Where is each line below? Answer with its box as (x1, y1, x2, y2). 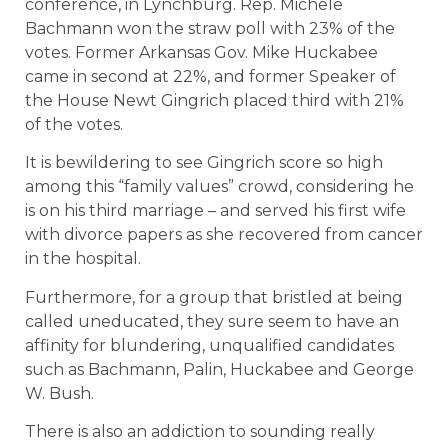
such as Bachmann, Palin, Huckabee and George (25, 359, 414, 379)
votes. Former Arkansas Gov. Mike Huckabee (25, 42, 378, 62)
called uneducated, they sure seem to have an (25, 311, 399, 331)
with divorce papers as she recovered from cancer (25, 225, 423, 245)
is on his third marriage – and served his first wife (25, 201, 406, 221)
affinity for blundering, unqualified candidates (25, 335, 394, 355)
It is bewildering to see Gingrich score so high (25, 153, 383, 173)
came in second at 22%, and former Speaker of (25, 66, 396, 86)
